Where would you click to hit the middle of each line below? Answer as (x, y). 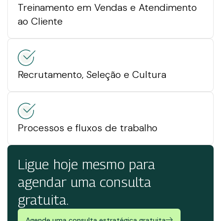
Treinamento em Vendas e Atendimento (107, 7)
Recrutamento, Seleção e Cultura (92, 74)
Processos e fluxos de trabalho (88, 128)
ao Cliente (40, 21)
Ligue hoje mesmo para (87, 164)
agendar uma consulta (85, 182)
